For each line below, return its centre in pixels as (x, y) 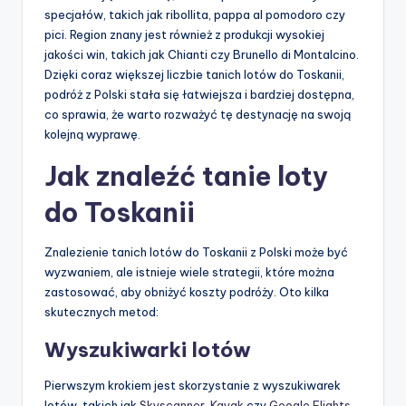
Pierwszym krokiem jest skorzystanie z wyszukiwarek (193, 386)
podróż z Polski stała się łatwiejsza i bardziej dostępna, (199, 95)
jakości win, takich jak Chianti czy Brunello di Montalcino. (202, 55)
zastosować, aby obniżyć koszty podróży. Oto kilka (187, 292)
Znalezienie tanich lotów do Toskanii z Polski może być (196, 252)
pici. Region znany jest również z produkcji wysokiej (184, 35)
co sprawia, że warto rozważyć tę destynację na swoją (198, 115)
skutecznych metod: (101, 312)
